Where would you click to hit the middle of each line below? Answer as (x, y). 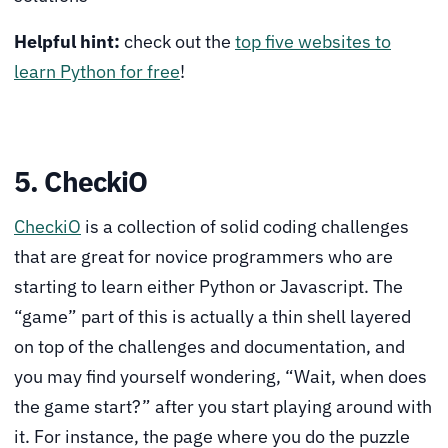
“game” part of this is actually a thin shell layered (212, 317)
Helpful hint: (69, 42)
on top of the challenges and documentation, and (209, 347)
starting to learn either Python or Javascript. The (208, 287)
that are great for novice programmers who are (203, 257)
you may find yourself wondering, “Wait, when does (220, 377)
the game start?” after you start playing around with (223, 407)
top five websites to (313, 42)
